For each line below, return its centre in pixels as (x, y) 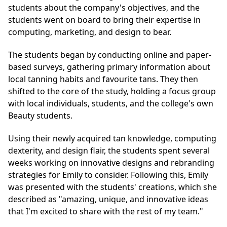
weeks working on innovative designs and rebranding (111, 163)
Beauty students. (40, 115)
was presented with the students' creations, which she (112, 187)
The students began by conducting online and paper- (110, 54)
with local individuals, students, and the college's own (111, 103)
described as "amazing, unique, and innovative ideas (108, 199)
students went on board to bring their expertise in (104, 20)
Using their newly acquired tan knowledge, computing (112, 139)
